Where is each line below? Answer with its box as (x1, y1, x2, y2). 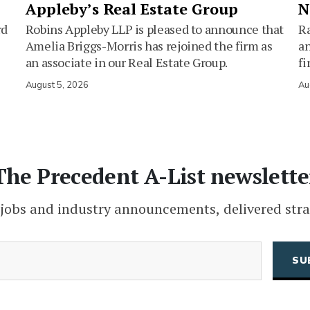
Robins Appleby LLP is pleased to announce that (25, 21, 284, 38)
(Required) (101, 241, 156, 257)
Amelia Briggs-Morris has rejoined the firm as (25, 37, 273, 55)
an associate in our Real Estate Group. (25, 54, 228, 71)
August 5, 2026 (25, 79, 89, 92)
